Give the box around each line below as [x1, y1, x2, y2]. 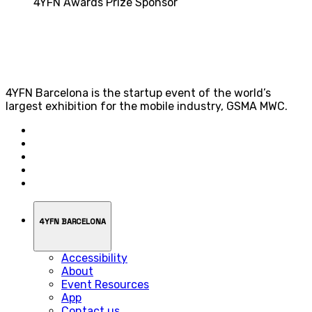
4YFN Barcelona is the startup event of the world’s [6, 86, 271, 100]
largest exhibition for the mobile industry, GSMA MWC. [6, 100, 288, 114]
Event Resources [61, 278, 149, 292]
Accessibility [61, 251, 127, 265]
